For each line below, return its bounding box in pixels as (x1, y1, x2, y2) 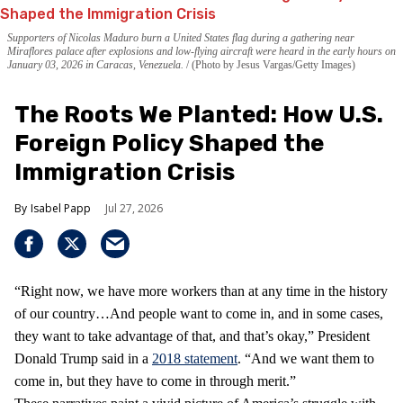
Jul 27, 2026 (105, 201, 163, 217)
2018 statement (152, 351, 237, 367)
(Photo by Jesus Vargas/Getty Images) (189, 58, 355, 72)
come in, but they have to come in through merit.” (14, 373, 296, 390)
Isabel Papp (31, 201, 91, 217)
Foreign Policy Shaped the (14, 130, 324, 158)
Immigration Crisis (14, 158, 235, 187)
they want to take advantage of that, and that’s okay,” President (14, 328, 370, 345)
